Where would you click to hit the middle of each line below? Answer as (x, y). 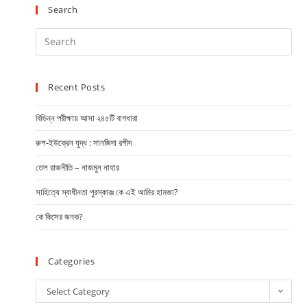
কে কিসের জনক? (60, 216)
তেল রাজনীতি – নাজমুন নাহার (78, 167)
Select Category (78, 291)
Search (63, 9)
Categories (72, 261)
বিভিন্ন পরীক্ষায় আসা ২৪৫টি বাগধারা (87, 118)
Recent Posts (77, 87)
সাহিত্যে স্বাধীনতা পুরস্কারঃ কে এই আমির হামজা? (107, 192)
